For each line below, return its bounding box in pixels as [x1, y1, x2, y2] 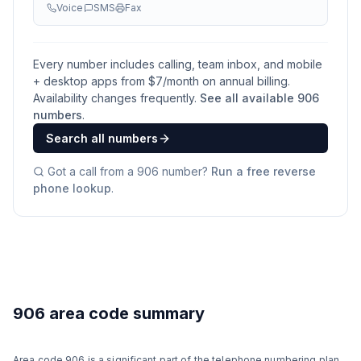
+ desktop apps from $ [33, 74, 156, 88]
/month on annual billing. [163, 74, 290, 88]
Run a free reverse [211, 164, 316, 178]
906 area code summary [13, 304, 205, 323]
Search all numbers [46, 131, 158, 145]
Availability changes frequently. [33, 91, 197, 105]
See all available [200, 91, 297, 105]
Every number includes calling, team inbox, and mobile [33, 57, 322, 71]
